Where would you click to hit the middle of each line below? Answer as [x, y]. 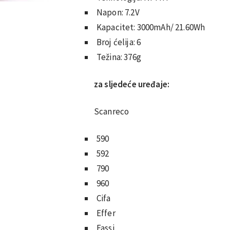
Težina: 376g [119, 57]
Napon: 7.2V [118, 12]
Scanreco [112, 111]
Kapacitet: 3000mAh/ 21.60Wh [151, 27]
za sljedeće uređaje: [132, 84]
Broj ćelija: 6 [119, 42]
